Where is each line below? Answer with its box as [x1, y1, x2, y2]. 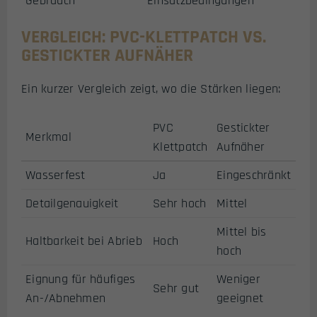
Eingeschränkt [217, 166, 292, 183]
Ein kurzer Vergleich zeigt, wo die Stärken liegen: [21, 81, 281, 98]
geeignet [217, 289, 264, 306]
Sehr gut [153, 279, 200, 296]
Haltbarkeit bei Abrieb [25, 232, 142, 249]
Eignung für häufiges [25, 270, 136, 287]
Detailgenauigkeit [25, 195, 119, 212]
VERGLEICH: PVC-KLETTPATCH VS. [21, 25, 266, 50]
